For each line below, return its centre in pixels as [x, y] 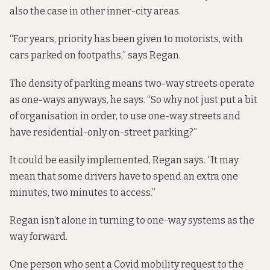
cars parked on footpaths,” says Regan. [95, 55]
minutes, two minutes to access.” [83, 192]
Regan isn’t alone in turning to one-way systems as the [132, 220]
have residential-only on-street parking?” [103, 132]
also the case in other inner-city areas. [95, 11]
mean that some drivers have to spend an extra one [124, 176]
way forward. [39, 236]
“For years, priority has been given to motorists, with [126, 39]
